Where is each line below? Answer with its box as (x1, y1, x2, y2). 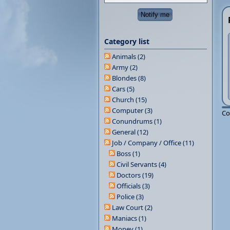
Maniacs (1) (112, 214, 146, 223)
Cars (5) (112, 84, 135, 93)
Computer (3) (112, 106, 152, 115)
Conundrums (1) (112, 117, 162, 126)
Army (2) (112, 63, 138, 72)
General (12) (112, 127, 148, 137)
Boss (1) (117, 149, 140, 158)
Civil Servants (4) (117, 160, 166, 169)
